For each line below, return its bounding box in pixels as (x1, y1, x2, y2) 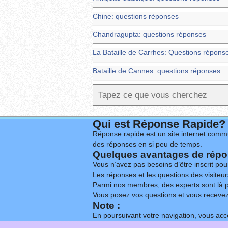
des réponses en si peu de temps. (93, 140, 202, 148)
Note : (93, 199, 120, 211)
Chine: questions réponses (93, 12, 179, 20)
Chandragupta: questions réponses (93, 31, 206, 39)
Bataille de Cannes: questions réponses (93, 67, 220, 75)
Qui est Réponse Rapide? (93, 117, 225, 130)
